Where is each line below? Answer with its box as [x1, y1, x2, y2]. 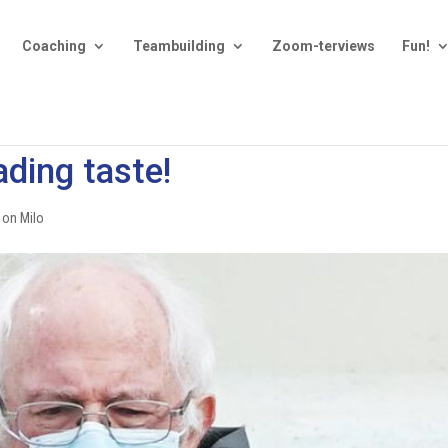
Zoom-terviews [272, 38, 376, 54]
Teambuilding [133, 38, 226, 54]
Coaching [22, 38, 87, 54]
